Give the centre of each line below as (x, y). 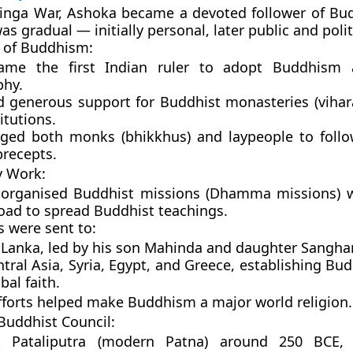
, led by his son (92, 247)
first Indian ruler (129, 67)
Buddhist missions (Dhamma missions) (207, 193)
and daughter (251, 247)
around (244, 341)
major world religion (280, 302)
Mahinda (173, 247)
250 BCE (310, 341)
